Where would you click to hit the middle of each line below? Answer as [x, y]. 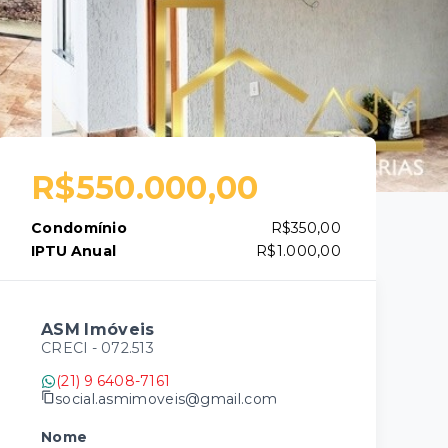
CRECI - [71, 348]
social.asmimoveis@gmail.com [166, 398]
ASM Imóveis [98, 329]
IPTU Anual [74, 251]
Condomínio [79, 228]
